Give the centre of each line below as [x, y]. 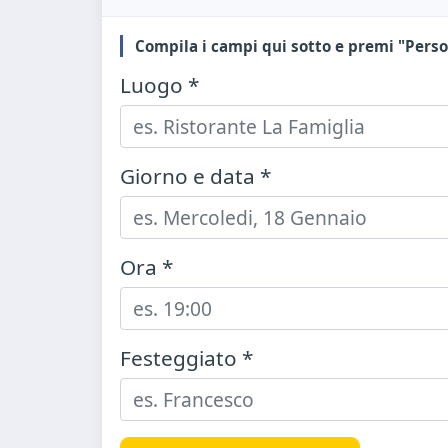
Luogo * [159, 85]
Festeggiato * [186, 357]
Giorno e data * [195, 176]
